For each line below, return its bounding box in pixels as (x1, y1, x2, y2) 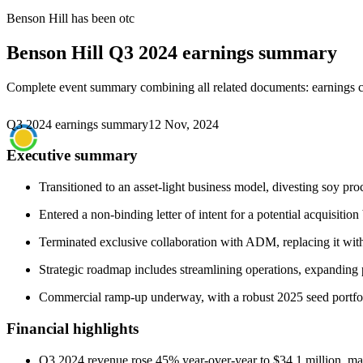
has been (68, 11, 119, 25)
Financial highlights (6, 319, 139, 337)
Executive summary (6, 147, 138, 164)
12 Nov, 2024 (148, 117, 219, 131)
